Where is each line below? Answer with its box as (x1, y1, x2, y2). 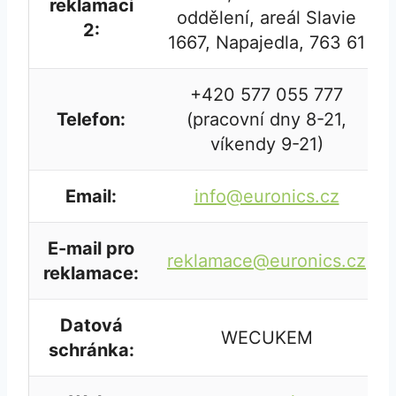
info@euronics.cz (194, 186, 339, 208)
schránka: (48, 339, 134, 362)
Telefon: (57, 109, 126, 131)
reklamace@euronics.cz (167, 250, 366, 272)
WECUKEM (220, 327, 313, 349)
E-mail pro (48, 238, 134, 260)
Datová (59, 315, 123, 337)
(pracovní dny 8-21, (187, 109, 346, 131)
